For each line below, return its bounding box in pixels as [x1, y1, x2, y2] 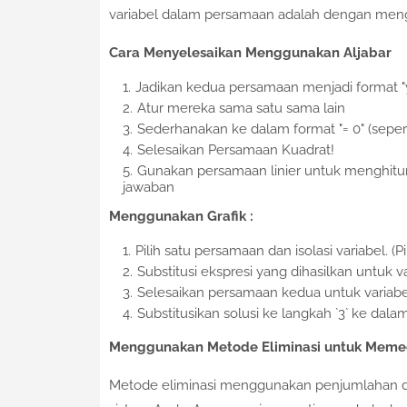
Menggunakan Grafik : [108, 208, 253, 225]
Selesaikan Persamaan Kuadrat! [136, 142, 334, 159]
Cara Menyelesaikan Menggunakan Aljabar [108, 45, 392, 62]
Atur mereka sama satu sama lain [136, 100, 345, 117]
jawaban [122, 179, 174, 196]
